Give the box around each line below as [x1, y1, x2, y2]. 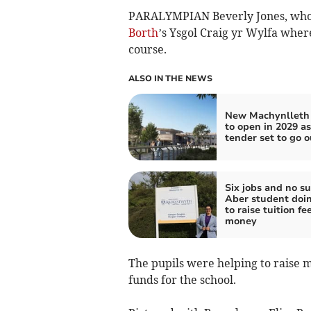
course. [128, 42, 167, 57]
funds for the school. [128, 273, 236, 287]
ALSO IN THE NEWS [128, 73, 212, 85]
